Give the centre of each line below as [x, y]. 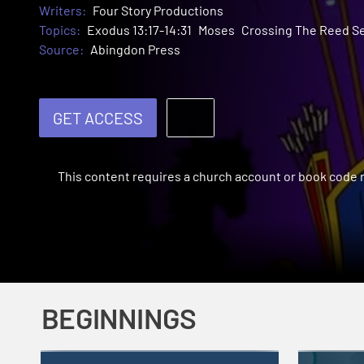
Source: [61, 50]
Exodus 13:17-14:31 [139, 30]
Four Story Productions [158, 11]
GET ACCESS [98, 118]
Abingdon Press [135, 50]
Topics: [60, 30]
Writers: [63, 11]
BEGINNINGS [119, 318]
